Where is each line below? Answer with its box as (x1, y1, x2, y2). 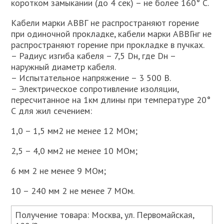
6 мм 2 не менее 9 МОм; (11, 165, 106, 176)
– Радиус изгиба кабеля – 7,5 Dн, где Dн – (11, 50, 176, 61)
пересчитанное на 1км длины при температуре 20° (11, 94, 211, 105)
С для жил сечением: (11, 105, 92, 116)
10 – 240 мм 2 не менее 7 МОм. (11, 185, 135, 196)
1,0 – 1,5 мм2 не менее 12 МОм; (11, 125, 138, 136)
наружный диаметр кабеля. (11, 61, 116, 72)
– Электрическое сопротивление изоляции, (11, 83, 179, 94)
